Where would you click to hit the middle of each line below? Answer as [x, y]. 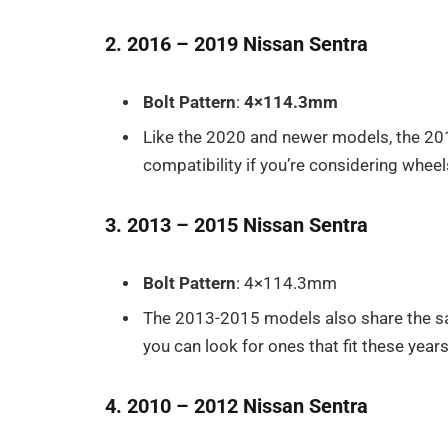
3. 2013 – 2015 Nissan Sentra [237, 225]
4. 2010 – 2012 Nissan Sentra [237, 406]
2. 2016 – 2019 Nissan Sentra [237, 44]
